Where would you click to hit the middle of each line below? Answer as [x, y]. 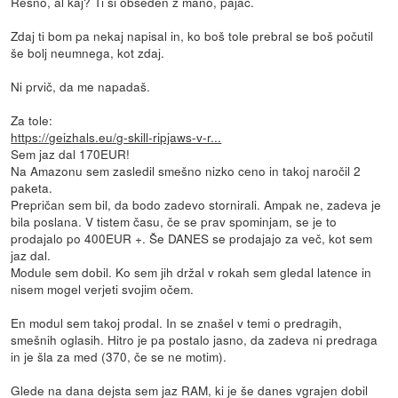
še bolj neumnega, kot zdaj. [88, 53]
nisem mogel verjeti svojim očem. [103, 289]
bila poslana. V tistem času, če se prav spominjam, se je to [174, 222]
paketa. [32, 188]
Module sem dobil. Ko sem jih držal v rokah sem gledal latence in [191, 272]
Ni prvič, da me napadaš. [81, 87]
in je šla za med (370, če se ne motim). [119, 357]
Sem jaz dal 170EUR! [71, 154]
